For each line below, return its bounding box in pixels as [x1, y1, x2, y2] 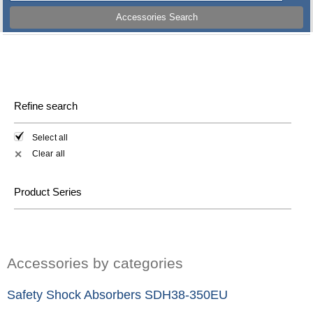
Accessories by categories [7, 254, 183, 271]
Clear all [32, 148, 65, 159]
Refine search [14, 100, 78, 112]
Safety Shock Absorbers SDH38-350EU [7, 287, 228, 302]
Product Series [14, 185, 82, 198]
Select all [32, 133, 68, 143]
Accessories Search [115, 12, 198, 23]
